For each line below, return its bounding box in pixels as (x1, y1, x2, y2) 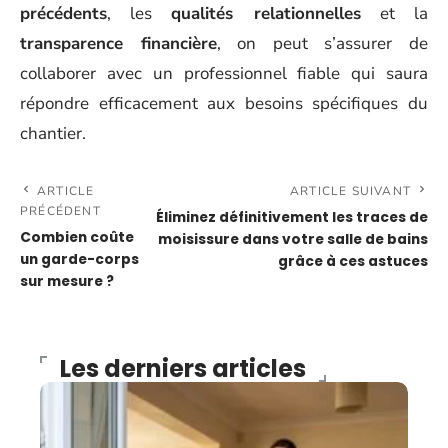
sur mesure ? (20, 272, 114, 291)
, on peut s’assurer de (216, 32, 429, 55)
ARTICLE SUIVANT (290, 183, 411, 199)
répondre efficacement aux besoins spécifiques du (20, 92, 428, 115)
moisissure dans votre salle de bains (158, 230, 428, 249)
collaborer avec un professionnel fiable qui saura (20, 62, 428, 85)
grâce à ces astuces (278, 252, 428, 271)
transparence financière (20, 32, 217, 55)
